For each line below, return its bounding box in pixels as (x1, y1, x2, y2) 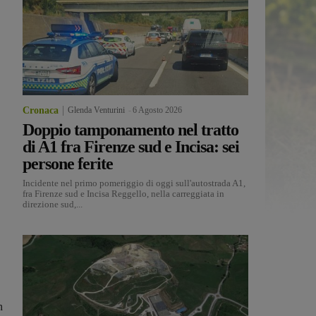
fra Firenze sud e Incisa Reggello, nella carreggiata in (23, 188, 224, 200)
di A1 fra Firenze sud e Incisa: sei (23, 138, 239, 157)
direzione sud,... (23, 199, 83, 210)
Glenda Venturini (68, 105, 125, 116)
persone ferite (23, 154, 113, 174)
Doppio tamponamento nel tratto (23, 121, 238, 140)
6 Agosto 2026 (133, 105, 182, 116)
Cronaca (23, 105, 59, 116)
